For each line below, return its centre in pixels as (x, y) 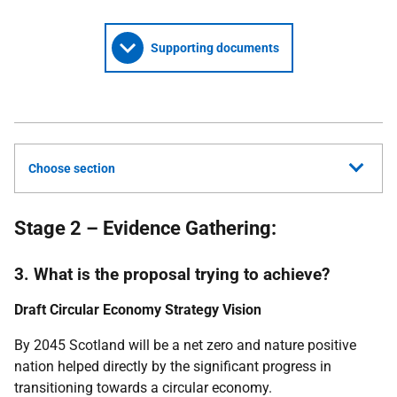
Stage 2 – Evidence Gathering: (145, 228)
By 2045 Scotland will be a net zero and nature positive (185, 345)
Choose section (72, 168)
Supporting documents (214, 48)
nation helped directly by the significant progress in (173, 366)
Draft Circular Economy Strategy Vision (138, 310)
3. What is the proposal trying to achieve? (172, 274)
